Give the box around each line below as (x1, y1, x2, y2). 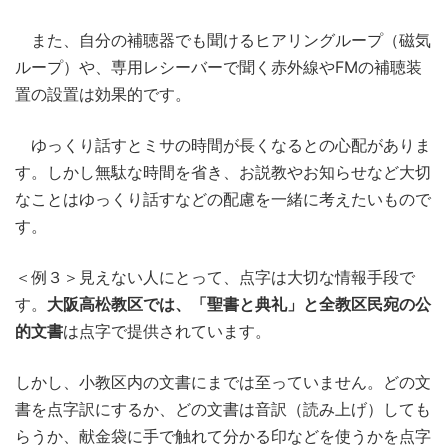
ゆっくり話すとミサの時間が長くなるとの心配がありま (15, 134, 431, 155)
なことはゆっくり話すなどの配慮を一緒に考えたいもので (15, 188, 431, 209)
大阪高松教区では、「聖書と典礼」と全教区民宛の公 (47, 293, 431, 314)
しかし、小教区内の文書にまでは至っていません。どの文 (15, 371, 431, 392)
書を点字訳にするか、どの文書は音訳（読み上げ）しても (15, 398, 431, 419)
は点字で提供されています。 (63, 320, 271, 341)
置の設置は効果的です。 (15, 83, 191, 104)
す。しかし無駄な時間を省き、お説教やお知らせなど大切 (15, 161, 431, 182)
